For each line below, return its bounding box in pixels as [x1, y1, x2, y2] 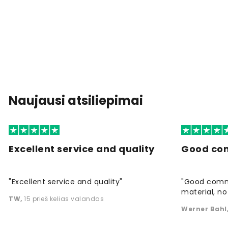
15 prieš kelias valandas [24, 194, 104, 203]
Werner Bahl [181, 204, 227, 213]
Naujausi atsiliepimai [9, 92, 143, 109]
